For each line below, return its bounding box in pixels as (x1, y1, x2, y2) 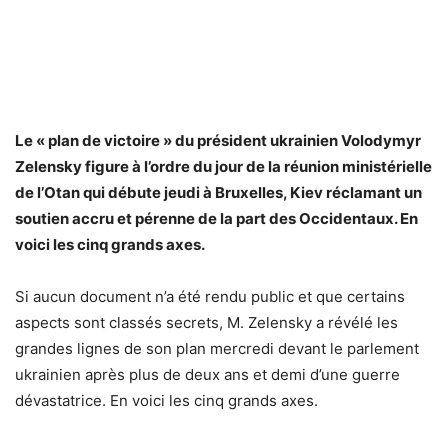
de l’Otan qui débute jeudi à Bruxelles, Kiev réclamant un (15, 182, 422, 202)
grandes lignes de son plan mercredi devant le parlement (15, 338, 419, 358)
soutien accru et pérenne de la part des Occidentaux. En (15, 208, 418, 228)
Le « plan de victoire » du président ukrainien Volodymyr (15, 130, 421, 150)
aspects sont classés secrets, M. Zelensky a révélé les (15, 312, 398, 332)
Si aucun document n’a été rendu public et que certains (15, 286, 405, 306)
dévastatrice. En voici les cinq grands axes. (15, 390, 318, 410)
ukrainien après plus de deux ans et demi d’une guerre (15, 364, 400, 384)
